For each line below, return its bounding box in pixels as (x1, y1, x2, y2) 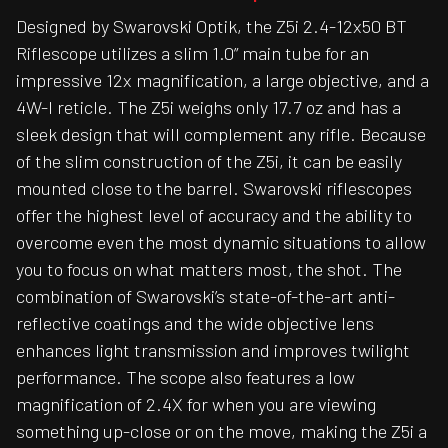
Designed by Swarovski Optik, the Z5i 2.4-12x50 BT (16, 15, 407, 38)
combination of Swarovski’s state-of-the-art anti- (16, 285, 395, 308)
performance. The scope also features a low (16, 366, 355, 389)
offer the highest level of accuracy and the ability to (16, 204, 412, 227)
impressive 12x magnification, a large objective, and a (16, 69, 429, 92)
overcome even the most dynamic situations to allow (16, 231, 426, 254)
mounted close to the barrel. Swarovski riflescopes (16, 177, 412, 200)
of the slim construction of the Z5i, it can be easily (16, 150, 402, 173)
